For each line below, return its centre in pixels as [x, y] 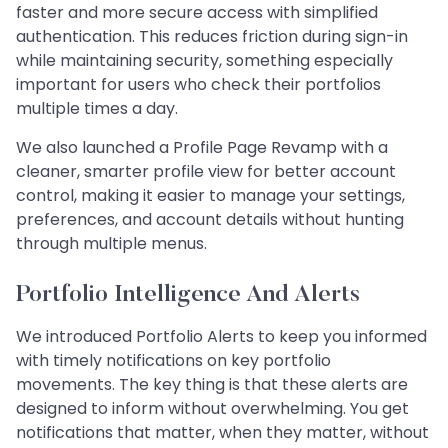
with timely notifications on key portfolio [173, 360]
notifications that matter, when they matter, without [222, 432]
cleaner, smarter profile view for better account [206, 171]
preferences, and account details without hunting [210, 219]
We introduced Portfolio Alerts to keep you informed [221, 336]
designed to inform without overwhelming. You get [212, 408]
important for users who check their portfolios [198, 84]
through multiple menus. [111, 243]
